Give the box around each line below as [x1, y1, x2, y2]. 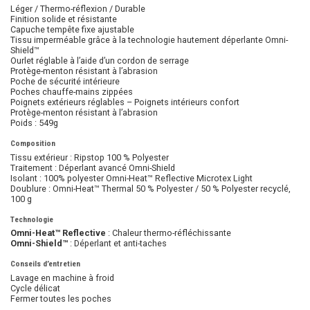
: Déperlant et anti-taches [68, 238, 167, 249]
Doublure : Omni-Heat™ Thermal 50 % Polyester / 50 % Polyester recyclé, [10, 183, 291, 194]
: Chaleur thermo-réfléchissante [106, 228, 231, 239]
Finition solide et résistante [10, 14, 117, 25]
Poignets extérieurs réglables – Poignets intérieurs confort [10, 97, 239, 108]
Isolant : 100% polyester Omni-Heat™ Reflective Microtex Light [10, 172, 253, 183]
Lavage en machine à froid [10, 272, 114, 283]
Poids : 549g [10, 118, 58, 129]
